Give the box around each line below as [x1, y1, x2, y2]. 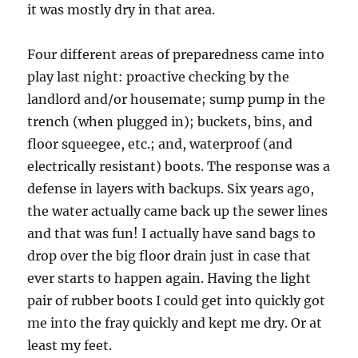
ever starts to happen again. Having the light [27, 269, 312, 286]
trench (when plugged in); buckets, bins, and [27, 113, 313, 129]
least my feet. [27, 336, 113, 353]
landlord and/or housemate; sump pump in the [27, 90, 326, 107]
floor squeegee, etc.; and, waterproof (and [27, 135, 293, 152]
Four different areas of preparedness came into [27, 46, 325, 62]
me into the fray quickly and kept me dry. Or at [27, 314, 323, 331]
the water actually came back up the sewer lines [27, 202, 328, 219]
